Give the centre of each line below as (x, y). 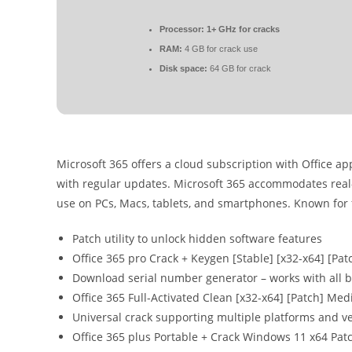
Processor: (182, 29)
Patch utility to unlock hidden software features (197, 238)
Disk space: (183, 68)
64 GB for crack (239, 68)
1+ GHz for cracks (242, 29)
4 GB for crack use (220, 48)
